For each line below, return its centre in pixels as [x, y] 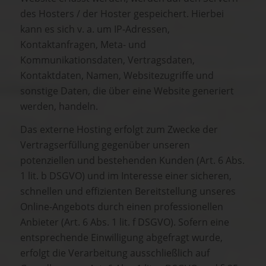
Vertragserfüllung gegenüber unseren [105, 145]
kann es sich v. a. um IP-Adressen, [95, 29]
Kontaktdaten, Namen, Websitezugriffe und [117, 75]
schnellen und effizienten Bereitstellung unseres [128, 191]
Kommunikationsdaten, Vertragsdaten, [107, 60]
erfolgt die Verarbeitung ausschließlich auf [115, 253]
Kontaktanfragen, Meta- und [83, 44]
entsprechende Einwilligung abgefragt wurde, [121, 238]
